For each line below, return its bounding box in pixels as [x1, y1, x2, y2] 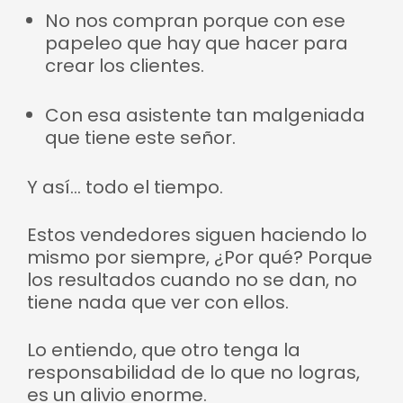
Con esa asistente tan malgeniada [45, 103, 365, 128]
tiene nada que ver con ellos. [27, 290, 289, 315]
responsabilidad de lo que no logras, [27, 360, 360, 385]
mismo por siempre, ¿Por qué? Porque [27, 245, 372, 270]
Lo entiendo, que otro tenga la [27, 337, 300, 363]
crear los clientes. [45, 53, 204, 78]
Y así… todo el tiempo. [27, 175, 223, 200]
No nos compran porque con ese [45, 8, 345, 33]
